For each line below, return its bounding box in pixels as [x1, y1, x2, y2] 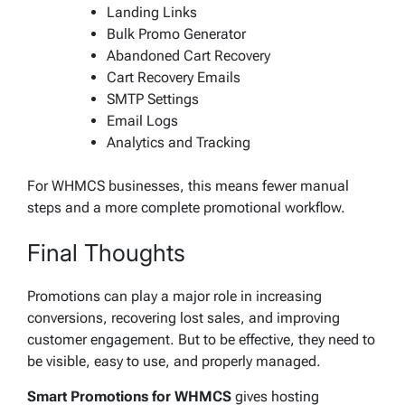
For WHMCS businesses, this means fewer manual [27, 176, 349, 194]
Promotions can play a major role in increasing [27, 287, 322, 306]
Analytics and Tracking [107, 133, 250, 151]
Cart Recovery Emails [107, 68, 240, 86]
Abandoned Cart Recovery [107, 46, 270, 64]
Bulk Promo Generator [107, 24, 246, 42]
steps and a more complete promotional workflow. [27, 198, 345, 216]
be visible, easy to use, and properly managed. [27, 353, 321, 371]
